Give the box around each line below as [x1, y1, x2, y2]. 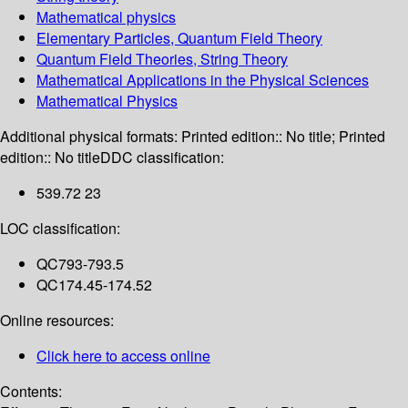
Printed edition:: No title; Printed [181, 126, 385, 148]
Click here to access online [36, 345, 210, 367]
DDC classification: [100, 147, 224, 168]
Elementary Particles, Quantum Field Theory [36, 27, 322, 49]
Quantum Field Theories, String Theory [36, 48, 288, 70]
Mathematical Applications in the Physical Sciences [36, 69, 369, 91]
